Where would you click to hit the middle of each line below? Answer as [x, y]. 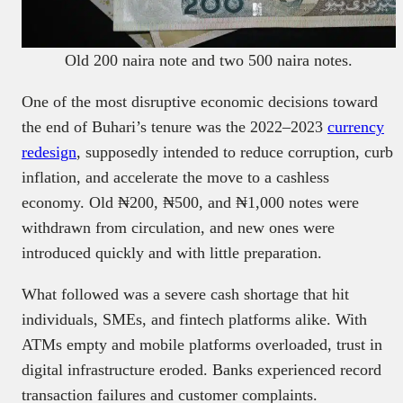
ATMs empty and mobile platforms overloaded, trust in [202, 344]
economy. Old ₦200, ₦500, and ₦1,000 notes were [190, 202]
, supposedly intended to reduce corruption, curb [235, 152]
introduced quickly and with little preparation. [172, 252]
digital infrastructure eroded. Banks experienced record [201, 369]
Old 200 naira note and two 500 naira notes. [209, 60]
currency [356, 126]
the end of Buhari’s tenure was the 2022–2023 [175, 126]
